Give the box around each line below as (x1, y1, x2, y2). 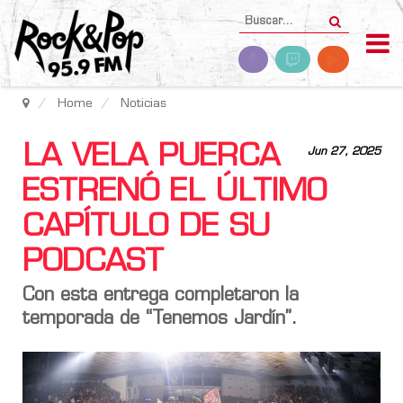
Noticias (121, 98, 166, 110)
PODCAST (22, 247, 164, 279)
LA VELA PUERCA (22, 142, 280, 174)
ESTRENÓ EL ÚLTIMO (22, 177, 327, 209)
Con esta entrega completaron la (22, 287, 299, 305)
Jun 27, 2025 (308, 147, 381, 157)
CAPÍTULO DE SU (22, 212, 270, 244)
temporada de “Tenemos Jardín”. (22, 310, 298, 328)
